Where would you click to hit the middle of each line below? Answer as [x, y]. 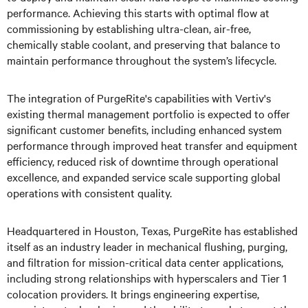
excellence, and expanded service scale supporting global [144, 177]
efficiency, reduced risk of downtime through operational [143, 161]
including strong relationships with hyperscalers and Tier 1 [147, 278]
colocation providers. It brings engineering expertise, [133, 294]
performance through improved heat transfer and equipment [152, 145]
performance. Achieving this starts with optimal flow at [138, 12]
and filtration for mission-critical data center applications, [145, 262]
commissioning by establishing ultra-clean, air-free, [129, 28]
